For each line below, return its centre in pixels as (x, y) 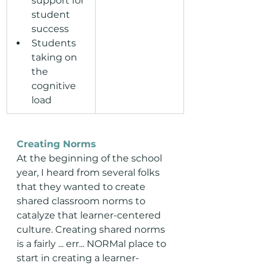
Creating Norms (56, 144)
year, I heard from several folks (89, 172)
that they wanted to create (82, 187)
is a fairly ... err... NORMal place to (93, 244)
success (50, 29)
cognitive (55, 86)
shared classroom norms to (82, 201)
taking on (56, 57)
